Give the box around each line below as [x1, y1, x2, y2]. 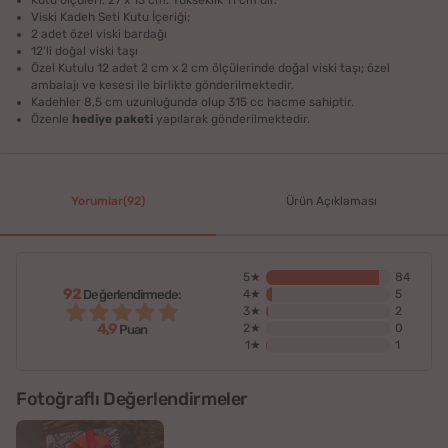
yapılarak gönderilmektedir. [153, 111, 311, 126]
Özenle [31, 111, 73, 126]
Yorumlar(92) [70, 194, 145, 209]
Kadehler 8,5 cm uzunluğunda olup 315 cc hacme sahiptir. [31, 94, 355, 109]
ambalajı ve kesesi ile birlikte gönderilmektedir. [31, 77, 295, 92]
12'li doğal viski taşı [31, 43, 139, 58]
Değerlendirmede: [81, 286, 182, 302]
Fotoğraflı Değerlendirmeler [16, 388, 248, 411]
